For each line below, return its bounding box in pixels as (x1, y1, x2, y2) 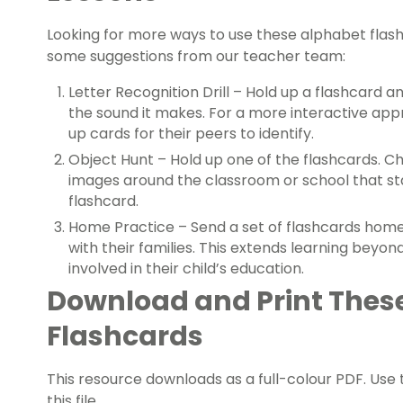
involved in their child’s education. (68, 258, 304, 280)
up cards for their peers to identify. (68, 123, 314, 145)
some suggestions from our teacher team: (47, 46, 345, 67)
